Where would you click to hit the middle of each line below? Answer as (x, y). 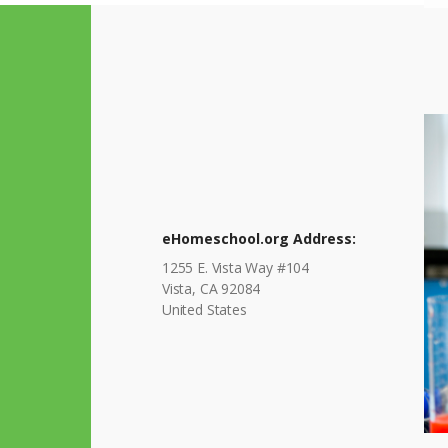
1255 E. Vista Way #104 (235, 267)
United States (204, 309)
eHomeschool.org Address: (258, 238)
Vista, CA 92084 (211, 288)
